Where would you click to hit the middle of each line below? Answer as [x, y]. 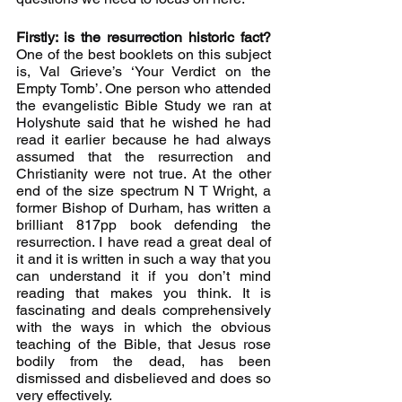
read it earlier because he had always [144, 140]
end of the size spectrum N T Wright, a [144, 191]
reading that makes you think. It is [144, 293]
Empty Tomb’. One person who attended [144, 88]
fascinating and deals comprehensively [144, 310]
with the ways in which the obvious [144, 327]
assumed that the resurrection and [144, 157]
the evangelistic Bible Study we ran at [144, 105]
